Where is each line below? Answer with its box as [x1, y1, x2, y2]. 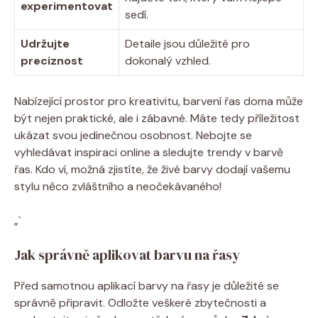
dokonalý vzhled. [125, 53, 211, 68]
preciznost [21, 53, 83, 68]
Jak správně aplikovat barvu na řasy [14, 244, 240, 265]
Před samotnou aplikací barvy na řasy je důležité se [14, 278, 279, 293]
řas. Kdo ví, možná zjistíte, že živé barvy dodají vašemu [14, 161, 290, 177]
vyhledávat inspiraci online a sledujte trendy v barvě [14, 144, 283, 160]
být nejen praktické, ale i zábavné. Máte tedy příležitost [14, 110, 300, 126]
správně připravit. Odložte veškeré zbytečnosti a [14, 295, 266, 310]
